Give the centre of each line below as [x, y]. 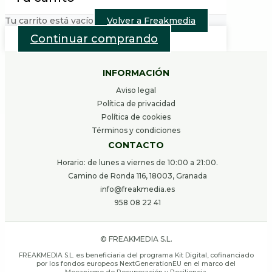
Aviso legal [136, 90]
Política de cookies [136, 117]
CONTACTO [136, 145]
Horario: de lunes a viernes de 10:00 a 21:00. [137, 163]
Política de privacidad [136, 104]
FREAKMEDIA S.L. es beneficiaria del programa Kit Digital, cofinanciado [136, 256]
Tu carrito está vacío [49, 21]
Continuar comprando [94, 39]
